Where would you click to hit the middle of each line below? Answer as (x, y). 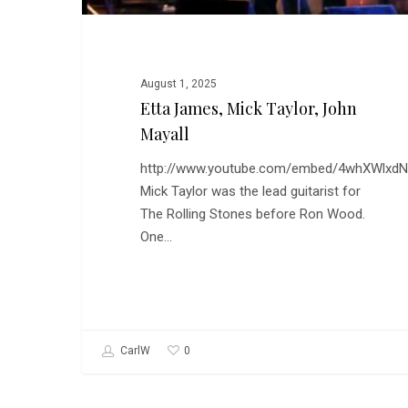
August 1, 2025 (178, 84)
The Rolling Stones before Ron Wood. (252, 214)
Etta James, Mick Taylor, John (248, 109)
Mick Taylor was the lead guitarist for (250, 192)
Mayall (164, 134)
